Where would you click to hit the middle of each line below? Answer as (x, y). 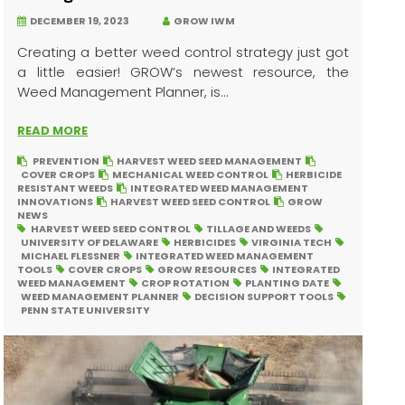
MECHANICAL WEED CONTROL (191, 174)
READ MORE (53, 131)
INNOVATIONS (56, 202)
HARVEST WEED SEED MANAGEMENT (210, 161)
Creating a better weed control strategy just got (183, 52)
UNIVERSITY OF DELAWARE (90, 242)
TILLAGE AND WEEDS (259, 229)
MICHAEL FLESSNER (71, 256)
